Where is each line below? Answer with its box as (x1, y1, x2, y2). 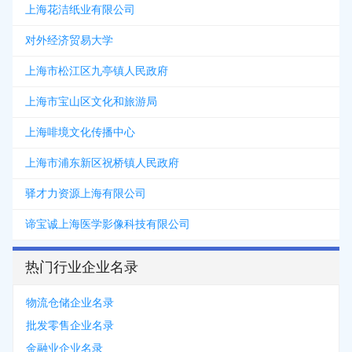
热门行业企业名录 (25, 259, 138, 275)
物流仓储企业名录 (26, 297, 114, 309)
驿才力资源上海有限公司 (25, 188, 146, 200)
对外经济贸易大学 (25, 35, 113, 46)
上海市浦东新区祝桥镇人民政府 (25, 157, 179, 169)
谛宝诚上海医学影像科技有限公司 (25, 218, 190, 230)
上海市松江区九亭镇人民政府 (25, 65, 168, 77)
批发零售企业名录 (26, 320, 114, 332)
